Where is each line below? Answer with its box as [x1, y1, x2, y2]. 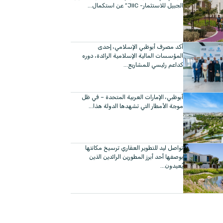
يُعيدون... [160, 162, 183, 169]
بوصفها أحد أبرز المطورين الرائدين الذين [89, 153, 183, 160]
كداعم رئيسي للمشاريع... [123, 61, 183, 69]
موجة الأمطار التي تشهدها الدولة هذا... [88, 103, 183, 110]
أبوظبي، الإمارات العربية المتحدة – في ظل [81, 94, 183, 101]
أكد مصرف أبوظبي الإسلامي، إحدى [97, 43, 183, 51]
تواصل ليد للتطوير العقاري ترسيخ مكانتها [85, 144, 183, 151]
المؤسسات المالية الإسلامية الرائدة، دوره [82, 52, 183, 60]
